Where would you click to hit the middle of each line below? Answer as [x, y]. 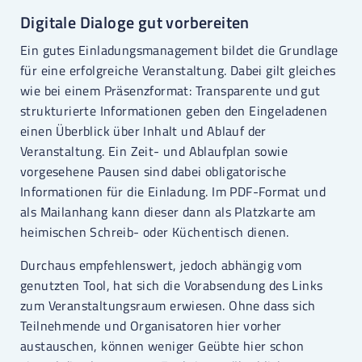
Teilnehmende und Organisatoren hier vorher [151, 326]
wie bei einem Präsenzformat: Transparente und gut [170, 91]
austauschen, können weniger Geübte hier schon [162, 346]
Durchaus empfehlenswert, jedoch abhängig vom [161, 265]
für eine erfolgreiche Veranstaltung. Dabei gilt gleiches [178, 71]
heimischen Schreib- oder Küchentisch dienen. [155, 232]
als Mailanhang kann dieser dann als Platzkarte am [168, 212]
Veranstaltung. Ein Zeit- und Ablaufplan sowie [154, 152]
